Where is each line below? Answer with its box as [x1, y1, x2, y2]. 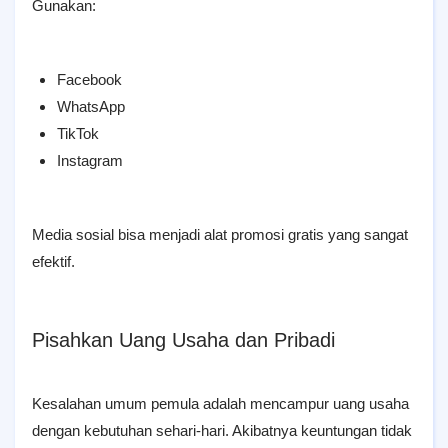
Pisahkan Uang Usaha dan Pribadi [32, 329, 335, 351]
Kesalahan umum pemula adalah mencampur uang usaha [32, 395, 409, 412]
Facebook [57, 71, 122, 88]
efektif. [32, 253, 75, 270]
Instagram [57, 152, 123, 169]
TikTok [57, 125, 99, 142]
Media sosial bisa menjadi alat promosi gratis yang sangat [32, 226, 408, 243]
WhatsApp [57, 98, 125, 115]
